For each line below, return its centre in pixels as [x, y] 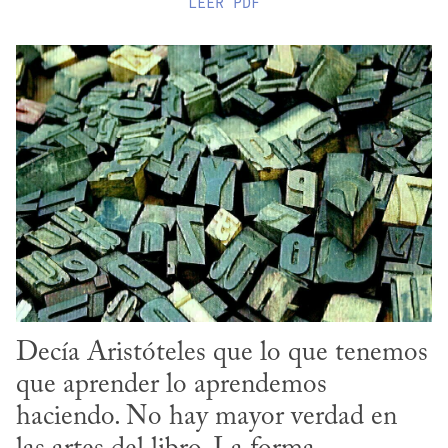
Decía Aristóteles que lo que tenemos [222, 354]
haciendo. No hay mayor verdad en [206, 418]
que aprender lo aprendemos [171, 386]
